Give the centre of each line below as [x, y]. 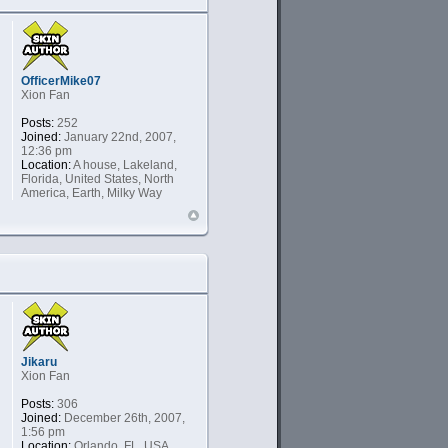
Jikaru [38, 361]
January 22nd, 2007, [118, 136]
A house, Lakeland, [123, 164]
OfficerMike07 [60, 80]
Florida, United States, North [97, 178]
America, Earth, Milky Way [91, 192]
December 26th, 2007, [122, 417]
